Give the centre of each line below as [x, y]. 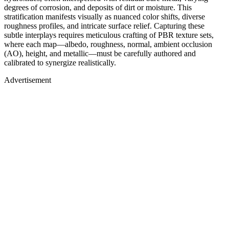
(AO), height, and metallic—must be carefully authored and [100, 53]
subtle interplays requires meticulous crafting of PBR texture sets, [109, 35]
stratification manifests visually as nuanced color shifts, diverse [105, 16]
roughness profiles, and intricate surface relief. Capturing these [104, 26]
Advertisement [28, 80]
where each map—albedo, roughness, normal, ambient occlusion [108, 44]
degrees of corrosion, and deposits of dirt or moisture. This [98, 7]
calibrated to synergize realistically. [60, 62]
